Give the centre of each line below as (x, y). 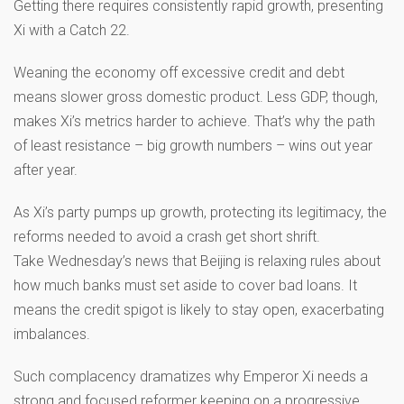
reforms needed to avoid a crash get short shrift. (167, 236)
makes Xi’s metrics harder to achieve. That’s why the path (194, 121)
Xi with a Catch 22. (72, 30)
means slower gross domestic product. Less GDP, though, (196, 96)
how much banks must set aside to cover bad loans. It (185, 285)
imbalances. (52, 334)
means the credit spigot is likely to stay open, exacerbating (199, 309)
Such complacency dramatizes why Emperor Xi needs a (191, 376)
